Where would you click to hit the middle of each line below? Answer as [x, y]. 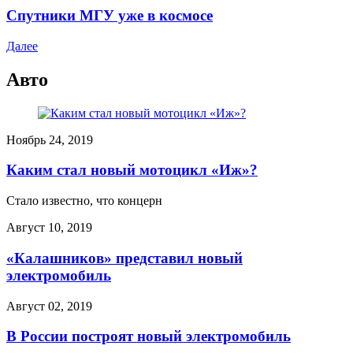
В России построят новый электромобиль [149, 336]
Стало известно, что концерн [84, 201]
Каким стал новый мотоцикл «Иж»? [132, 170]
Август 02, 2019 [49, 306]
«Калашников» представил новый [124, 258]
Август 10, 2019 [49, 228]
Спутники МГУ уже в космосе [110, 16]
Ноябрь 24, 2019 [50, 139]
